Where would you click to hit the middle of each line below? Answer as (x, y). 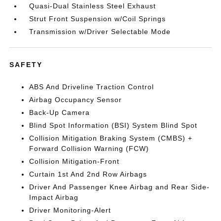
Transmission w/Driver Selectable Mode (100, 31)
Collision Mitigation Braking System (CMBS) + (111, 138)
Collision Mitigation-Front (74, 161)
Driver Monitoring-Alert (70, 210)
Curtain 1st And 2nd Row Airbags (88, 174)
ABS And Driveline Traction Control (92, 87)
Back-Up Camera (60, 112)
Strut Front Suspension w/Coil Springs (98, 18)
